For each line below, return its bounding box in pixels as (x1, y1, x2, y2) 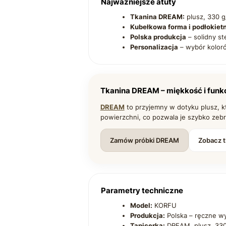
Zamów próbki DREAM (109, 136, 179, 145)
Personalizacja (130, 43, 178, 51)
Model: (130, 201, 152, 210)
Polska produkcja (130, 33, 186, 41)
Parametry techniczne (100, 186, 183, 196)
